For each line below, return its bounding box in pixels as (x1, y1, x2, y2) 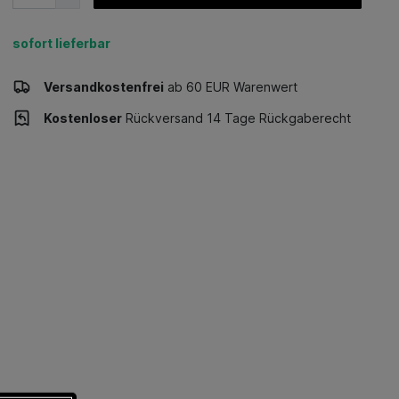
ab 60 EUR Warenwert (164, 79, 297, 94)
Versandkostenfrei (44, 79, 164, 94)
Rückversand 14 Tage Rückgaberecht (122, 110, 351, 126)
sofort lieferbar (12, 36, 110, 51)
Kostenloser (44, 110, 122, 126)
